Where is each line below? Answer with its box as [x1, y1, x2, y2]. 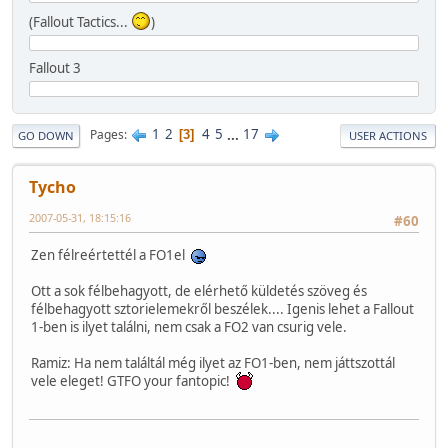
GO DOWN [18, 127, 74, 143]
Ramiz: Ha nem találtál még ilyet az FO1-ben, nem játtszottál [31, 353, 395, 372]
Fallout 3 [29, 58, 81, 77]
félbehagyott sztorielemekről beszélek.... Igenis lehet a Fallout [31, 299, 414, 318]
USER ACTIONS [349, 127, 427, 143]
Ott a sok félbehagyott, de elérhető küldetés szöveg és [31, 281, 367, 300]
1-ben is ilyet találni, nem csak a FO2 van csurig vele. [31, 317, 347, 336]
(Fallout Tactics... [29, 12, 131, 31]
